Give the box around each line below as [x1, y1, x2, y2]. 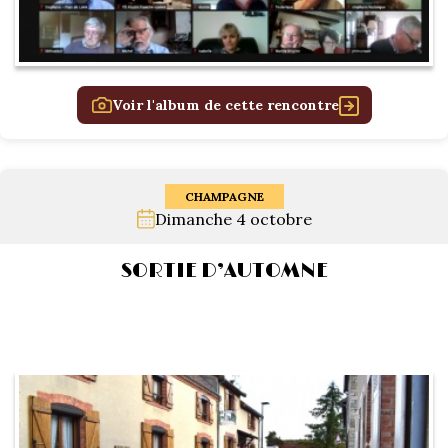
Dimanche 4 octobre [154, 209, 312, 229]
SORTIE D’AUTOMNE [120, 259, 328, 283]
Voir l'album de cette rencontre [111, 96, 339, 114]
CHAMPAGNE [184, 189, 264, 204]
